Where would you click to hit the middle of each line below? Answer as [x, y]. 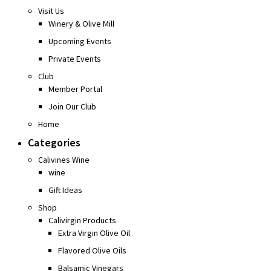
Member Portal [75, 89]
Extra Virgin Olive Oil [94, 233]
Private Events [74, 59]
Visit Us [51, 11]
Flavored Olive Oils [93, 251]
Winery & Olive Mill [81, 24]
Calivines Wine [64, 160]
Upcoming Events [80, 41]
